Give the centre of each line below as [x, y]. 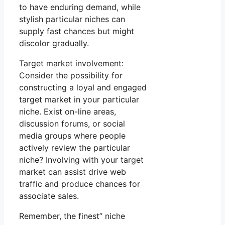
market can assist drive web [73, 172]
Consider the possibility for [71, 76]
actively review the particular [75, 148]
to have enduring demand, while [80, 7]
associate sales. [49, 196]
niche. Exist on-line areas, [68, 112]
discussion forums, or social [72, 124]
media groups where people [72, 136]
